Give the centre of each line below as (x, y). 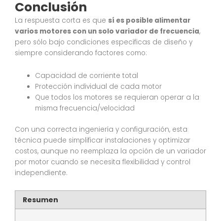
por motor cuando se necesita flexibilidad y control (103, 162)
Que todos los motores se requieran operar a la (117, 98)
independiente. (41, 173)
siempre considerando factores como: (81, 53)
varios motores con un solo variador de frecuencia (107, 32)
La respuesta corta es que (61, 21)
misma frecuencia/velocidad (85, 109)
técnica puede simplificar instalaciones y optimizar (103, 140)
